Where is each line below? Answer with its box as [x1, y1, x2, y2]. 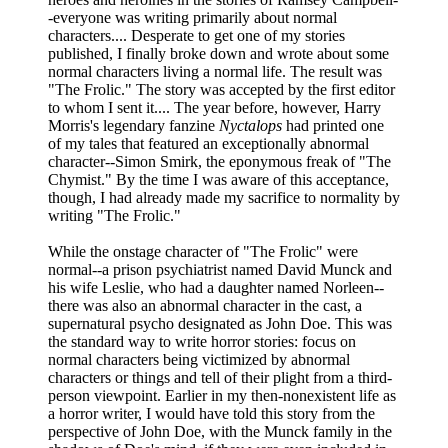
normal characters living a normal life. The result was [48, 62, 382, 80]
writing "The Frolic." [48, 206, 181, 224]
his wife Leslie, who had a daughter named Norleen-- [48, 278, 384, 296]
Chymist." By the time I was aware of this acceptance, [48, 170, 389, 188]
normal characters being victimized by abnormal [48, 350, 350, 368]
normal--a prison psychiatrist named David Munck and [48, 260, 392, 278]
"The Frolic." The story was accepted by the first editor [48, 80, 395, 98]
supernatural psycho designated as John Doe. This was [48, 314, 392, 332]
